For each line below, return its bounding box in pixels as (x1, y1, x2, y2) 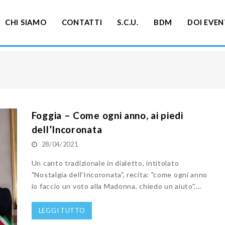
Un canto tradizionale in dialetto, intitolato (31, 159, 179, 167)
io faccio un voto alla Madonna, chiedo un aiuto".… (31, 182, 201, 190)
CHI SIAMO (5, 18, 47, 27)
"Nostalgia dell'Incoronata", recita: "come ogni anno (31, 170, 208, 179)
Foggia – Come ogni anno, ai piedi (31, 109, 183, 121)
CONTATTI (61, 18, 102, 27)
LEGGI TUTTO (38, 206, 85, 214)
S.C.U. (117, 18, 139, 27)
